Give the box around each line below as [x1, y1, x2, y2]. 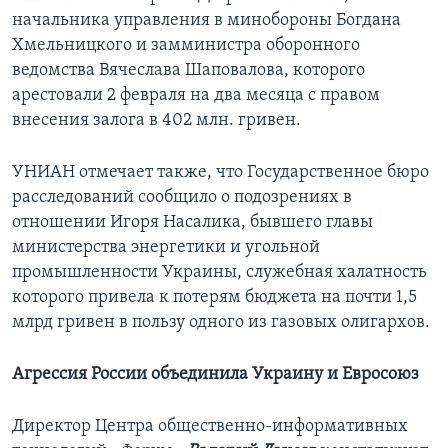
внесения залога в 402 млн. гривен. [12, 111, 301, 131]
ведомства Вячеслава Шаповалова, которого [12, 61, 365, 81]
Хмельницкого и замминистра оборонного [12, 36, 360, 56]
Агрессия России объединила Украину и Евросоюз [12, 365, 419, 385]
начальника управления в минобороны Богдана [12, 11, 401, 31]
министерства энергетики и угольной [12, 238, 320, 258]
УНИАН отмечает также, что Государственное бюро [12, 163, 429, 183]
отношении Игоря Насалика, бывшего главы [12, 213, 373, 233]
